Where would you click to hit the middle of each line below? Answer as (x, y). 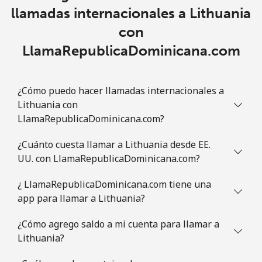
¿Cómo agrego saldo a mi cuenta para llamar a (118, 224)
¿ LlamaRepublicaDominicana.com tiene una (114, 184)
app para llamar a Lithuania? (81, 198)
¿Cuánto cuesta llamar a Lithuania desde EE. (114, 144)
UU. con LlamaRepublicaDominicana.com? (109, 158)
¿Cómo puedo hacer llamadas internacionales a (121, 90)
